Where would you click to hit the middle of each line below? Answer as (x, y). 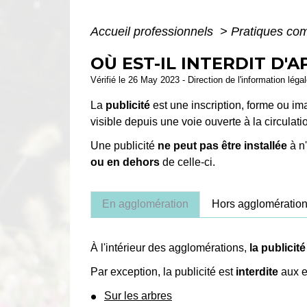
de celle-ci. (187, 162)
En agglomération (145, 204)
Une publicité (124, 145)
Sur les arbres (138, 296)
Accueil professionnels (153, 31)
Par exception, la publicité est (163, 271)
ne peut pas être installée (222, 145)
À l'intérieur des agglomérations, (170, 247)
